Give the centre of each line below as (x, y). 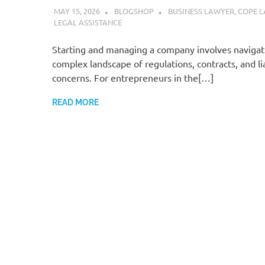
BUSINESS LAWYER (201, 11)
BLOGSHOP (134, 11)
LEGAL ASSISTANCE (88, 22)
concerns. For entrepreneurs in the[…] (133, 77)
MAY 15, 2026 (77, 11)
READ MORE (75, 102)
